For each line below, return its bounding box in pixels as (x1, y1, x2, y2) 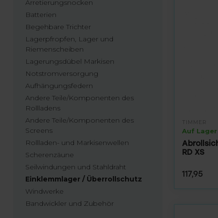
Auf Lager (182, 127, 217, 135)
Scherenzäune (25, 150, 74, 159)
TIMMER (182, 119, 207, 126)
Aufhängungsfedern (25, 81, 93, 90)
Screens (25, 126, 53, 135)
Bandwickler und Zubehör (25, 199, 114, 208)
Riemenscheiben (25, 45, 84, 54)
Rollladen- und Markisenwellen (25, 138, 129, 147)
